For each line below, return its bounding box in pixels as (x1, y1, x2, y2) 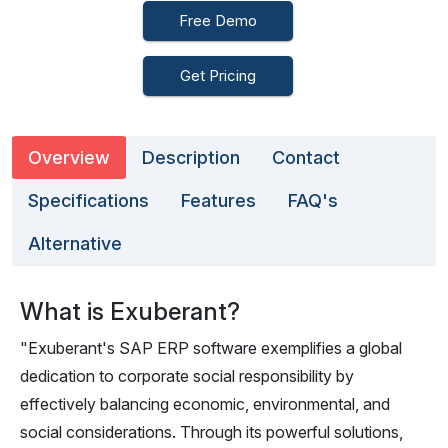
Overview (28, 147, 110, 168)
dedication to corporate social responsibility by (20, 366, 354, 386)
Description (142, 147, 240, 168)
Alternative (28, 233, 122, 254)
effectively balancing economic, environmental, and (20, 394, 390, 414)
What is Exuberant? (20, 297, 240, 326)
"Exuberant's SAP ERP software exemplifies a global (20, 338, 402, 358)
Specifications (28, 190, 149, 211)
